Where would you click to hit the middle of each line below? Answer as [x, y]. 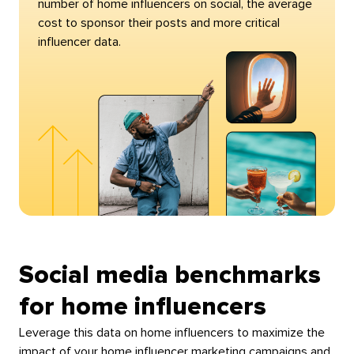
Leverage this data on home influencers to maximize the [171, 333]
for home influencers [142, 308]
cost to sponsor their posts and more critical [158, 23]
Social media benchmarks [169, 276]
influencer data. [79, 41]
